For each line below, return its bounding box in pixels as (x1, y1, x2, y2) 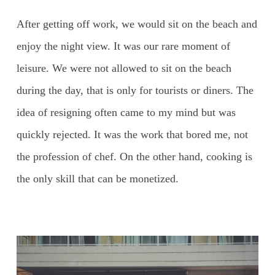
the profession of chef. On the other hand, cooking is (16, 150, 252, 163)
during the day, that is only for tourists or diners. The (16, 83, 254, 96)
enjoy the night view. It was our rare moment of (16, 39, 230, 52)
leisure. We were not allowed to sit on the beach (16, 61, 231, 74)
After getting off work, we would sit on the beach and (16, 17, 257, 30)
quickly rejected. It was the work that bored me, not (16, 128, 248, 141)
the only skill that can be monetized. (16, 172, 179, 185)
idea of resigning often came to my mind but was (16, 106, 236, 118)
